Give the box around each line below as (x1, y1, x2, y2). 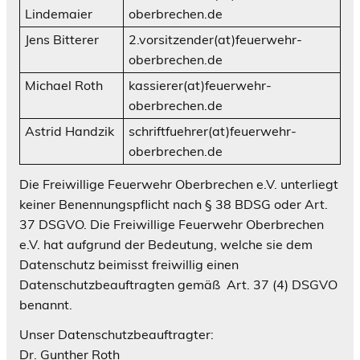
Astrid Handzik (25, 122, 115, 139)
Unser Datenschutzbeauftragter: (19, 325, 214, 342)
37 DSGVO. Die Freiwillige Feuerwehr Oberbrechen (19, 215, 324, 232)
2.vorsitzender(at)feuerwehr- (129, 31, 303, 47)
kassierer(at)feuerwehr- (129, 76, 272, 93)
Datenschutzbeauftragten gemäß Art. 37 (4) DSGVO (19, 276, 337, 292)
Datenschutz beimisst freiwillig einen (19, 256, 239, 272)
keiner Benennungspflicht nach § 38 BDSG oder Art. (19, 195, 328, 212)
